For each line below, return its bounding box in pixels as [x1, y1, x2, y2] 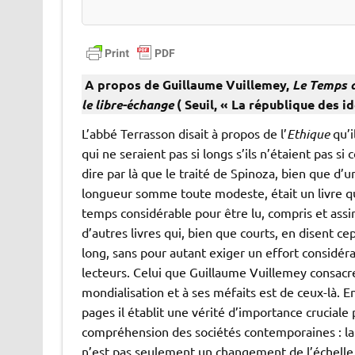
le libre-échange [81, 95, 177, 113]
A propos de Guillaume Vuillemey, [81, 75, 292, 93]
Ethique [286, 124, 330, 142]
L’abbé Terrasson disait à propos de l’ [81, 124, 287, 141]
